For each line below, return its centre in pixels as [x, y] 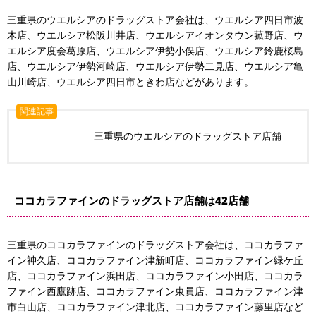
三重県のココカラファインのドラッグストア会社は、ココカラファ [155, 244]
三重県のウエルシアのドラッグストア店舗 [188, 136]
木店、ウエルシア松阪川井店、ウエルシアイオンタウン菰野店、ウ [155, 35]
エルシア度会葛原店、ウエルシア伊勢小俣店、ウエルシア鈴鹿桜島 [155, 50]
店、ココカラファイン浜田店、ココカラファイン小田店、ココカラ [155, 275]
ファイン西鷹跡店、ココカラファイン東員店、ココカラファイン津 [155, 291]
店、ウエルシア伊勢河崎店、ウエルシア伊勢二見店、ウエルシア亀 [155, 66]
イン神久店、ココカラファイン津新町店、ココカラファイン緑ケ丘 [155, 260]
